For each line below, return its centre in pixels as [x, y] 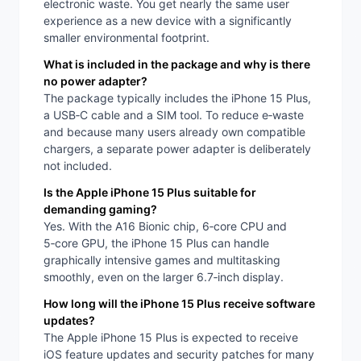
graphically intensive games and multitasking [162, 260]
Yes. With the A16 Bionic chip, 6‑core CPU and [165, 226]
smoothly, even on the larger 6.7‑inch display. [164, 277]
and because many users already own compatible [174, 132]
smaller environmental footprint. [127, 38]
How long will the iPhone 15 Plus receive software [179, 304]
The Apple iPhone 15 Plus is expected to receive [171, 338]
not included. [78, 166]
